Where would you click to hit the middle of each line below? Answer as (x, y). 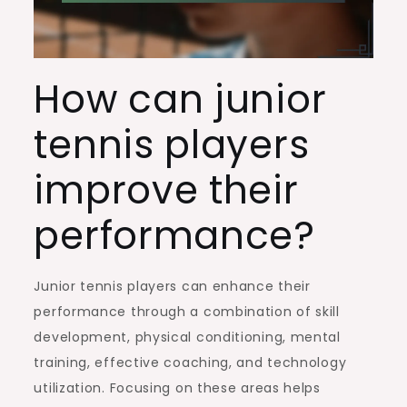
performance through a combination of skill (187, 311)
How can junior (180, 99)
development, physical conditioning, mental (187, 337)
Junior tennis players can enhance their (172, 286)
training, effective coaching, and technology (190, 362)
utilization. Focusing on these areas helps (177, 387)
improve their (166, 190)
